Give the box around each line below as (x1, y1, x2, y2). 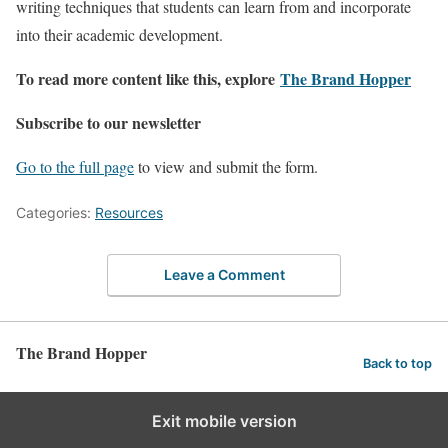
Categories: (16, 203, 95, 221)
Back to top (363, 356, 432, 372)
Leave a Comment (163, 266, 285, 284)
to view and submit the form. (134, 155, 318, 177)
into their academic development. (16, 23, 223, 45)
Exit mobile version (151, 411, 297, 432)
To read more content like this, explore (16, 66, 280, 90)
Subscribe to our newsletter (16, 110, 201, 134)
